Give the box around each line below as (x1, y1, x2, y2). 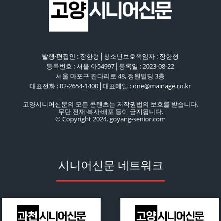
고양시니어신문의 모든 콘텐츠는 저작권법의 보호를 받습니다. (23, 99, 198, 109)
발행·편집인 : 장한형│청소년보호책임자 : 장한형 (42, 51, 179, 61)
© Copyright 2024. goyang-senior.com (55, 114, 166, 123)
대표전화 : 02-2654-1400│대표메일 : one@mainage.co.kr (30, 81, 191, 90)
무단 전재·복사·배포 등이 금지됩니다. (58, 107, 163, 116)
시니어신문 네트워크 (58, 158, 163, 172)
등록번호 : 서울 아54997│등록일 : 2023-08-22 (46, 61, 175, 71)
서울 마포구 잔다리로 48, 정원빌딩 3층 (56, 71, 165, 80)
